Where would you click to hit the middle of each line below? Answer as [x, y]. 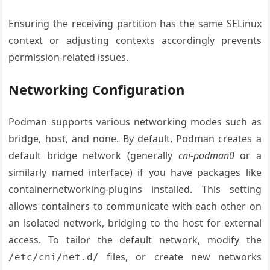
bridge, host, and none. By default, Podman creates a [135, 138]
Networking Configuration [97, 89]
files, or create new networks [180, 256]
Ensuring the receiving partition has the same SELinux [135, 23]
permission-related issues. [69, 57]
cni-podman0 [206, 155]
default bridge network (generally [93, 155]
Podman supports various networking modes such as [135, 121]
